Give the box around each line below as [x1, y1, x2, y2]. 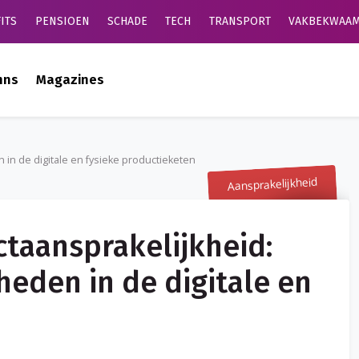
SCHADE [107, 14, 148, 28]
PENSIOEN [34, 14, 90, 28]
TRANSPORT [208, 14, 271, 28]
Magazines [35, 71, 104, 88]
